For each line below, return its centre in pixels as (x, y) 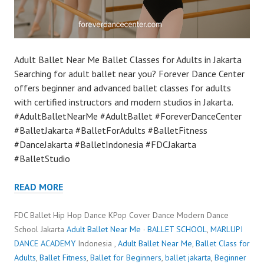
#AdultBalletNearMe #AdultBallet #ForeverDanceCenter (128, 116)
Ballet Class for (223, 243)
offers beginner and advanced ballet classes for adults (123, 88)
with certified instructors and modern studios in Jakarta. (124, 102)
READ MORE (39, 187)
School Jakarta (40, 229)
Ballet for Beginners (126, 257)
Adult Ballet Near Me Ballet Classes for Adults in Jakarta (128, 59)
